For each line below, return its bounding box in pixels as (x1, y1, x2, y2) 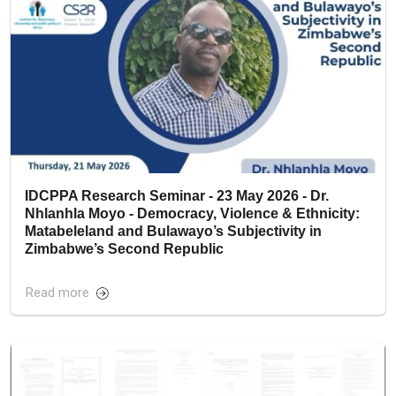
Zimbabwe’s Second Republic (25, 240, 224, 256)
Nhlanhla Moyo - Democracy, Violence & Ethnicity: (25, 205, 360, 221)
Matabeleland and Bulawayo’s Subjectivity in (25, 223, 322, 239)
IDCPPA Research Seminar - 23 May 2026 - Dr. (25, 187, 329, 203)
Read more (26, 285, 89, 301)
